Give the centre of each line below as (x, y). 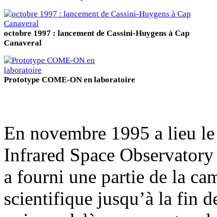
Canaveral (23, 43)
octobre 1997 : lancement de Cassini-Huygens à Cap (97, 33)
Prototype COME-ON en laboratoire (70, 79)
